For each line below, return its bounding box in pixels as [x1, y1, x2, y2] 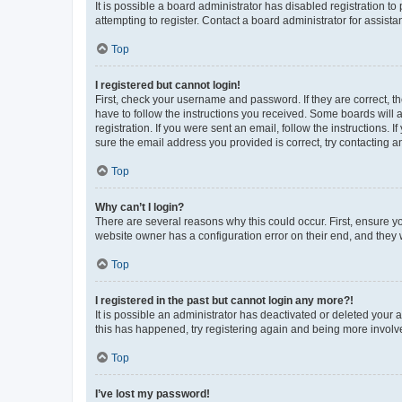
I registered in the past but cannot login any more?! [95, 294, 354, 307]
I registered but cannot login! [95, 79, 240, 92]
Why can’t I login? [95, 201, 184, 214]
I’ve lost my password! [95, 388, 210, 400]
